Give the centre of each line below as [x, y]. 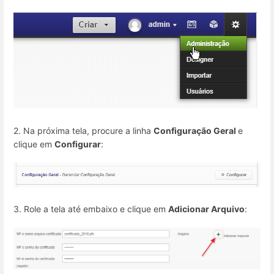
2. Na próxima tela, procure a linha [83, 130]
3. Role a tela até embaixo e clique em [91, 209]
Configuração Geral [196, 130]
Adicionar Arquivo [206, 209]
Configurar [78, 144]
